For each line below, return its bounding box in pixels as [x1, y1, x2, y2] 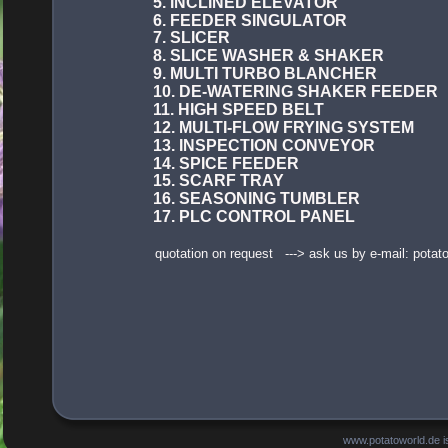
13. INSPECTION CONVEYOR [153, 137, 375, 154]
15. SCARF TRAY [153, 172, 284, 189]
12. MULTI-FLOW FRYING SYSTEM [153, 119, 414, 136]
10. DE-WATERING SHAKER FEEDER [153, 83, 438, 100]
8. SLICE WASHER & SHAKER [153, 47, 384, 64]
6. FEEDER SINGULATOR [153, 12, 347, 29]
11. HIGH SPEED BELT [153, 101, 324, 118]
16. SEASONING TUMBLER [153, 190, 360, 207]
